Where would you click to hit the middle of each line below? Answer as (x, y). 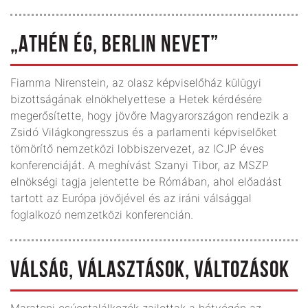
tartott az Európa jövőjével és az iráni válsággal (131, 198)
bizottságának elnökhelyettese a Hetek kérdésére (136, 99)
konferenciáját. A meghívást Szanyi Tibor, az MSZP (140, 165)
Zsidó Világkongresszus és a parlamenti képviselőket (144, 132)
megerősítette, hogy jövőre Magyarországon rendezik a (150, 115)
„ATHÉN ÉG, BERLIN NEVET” (114, 45)
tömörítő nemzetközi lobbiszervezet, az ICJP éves (137, 148)
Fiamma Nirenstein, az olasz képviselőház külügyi (136, 82)
